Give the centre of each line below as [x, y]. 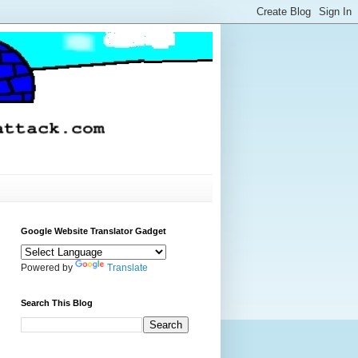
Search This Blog [57, 302]
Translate [127, 267]
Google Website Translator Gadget [93, 231]
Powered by [48, 267]
